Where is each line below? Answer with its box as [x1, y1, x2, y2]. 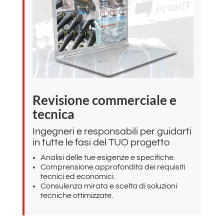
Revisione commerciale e [32, 92, 176, 108]
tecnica [32, 106, 74, 122]
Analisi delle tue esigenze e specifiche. [40, 153, 175, 162]
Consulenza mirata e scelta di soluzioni [40, 182, 177, 190]
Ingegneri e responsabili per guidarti [32, 126, 191, 137]
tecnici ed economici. [40, 172, 115, 181]
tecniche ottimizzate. [40, 191, 113, 200]
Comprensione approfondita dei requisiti [40, 163, 185, 171]
